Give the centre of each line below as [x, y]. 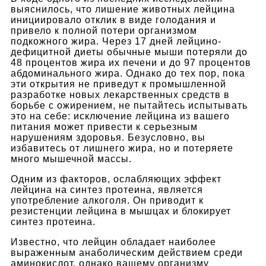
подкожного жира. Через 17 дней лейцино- [116, 41]
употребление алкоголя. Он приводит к [107, 200]
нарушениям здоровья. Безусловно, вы [108, 137]
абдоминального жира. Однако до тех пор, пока [128, 73]
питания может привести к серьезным [104, 126]
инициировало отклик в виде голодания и [113, 20]
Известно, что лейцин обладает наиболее [113, 242]
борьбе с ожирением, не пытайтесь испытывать [129, 105]
